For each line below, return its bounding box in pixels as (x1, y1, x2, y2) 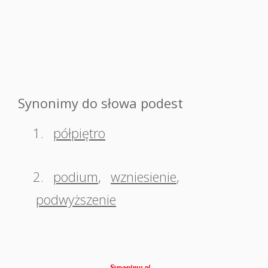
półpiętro (53, 124, 105, 142)
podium (53, 167, 98, 185)
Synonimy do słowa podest (18, 94, 183, 112)
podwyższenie (36, 190, 116, 208)
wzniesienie (111, 167, 176, 185)
